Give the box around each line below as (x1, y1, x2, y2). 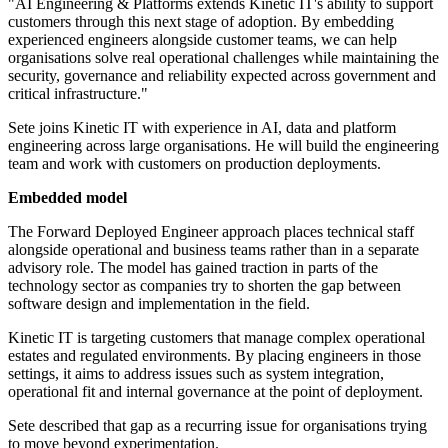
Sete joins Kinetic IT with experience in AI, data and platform (8, 119, 396, 137)
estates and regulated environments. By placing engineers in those (8, 347, 421, 365)
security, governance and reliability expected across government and (8, 67, 436, 85)
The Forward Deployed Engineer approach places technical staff (8, 223, 414, 241)
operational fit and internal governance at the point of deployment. (8, 383, 423, 401)
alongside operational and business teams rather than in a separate (8, 241, 419, 259)
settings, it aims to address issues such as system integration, (8, 365, 384, 383)
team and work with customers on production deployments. (8, 155, 381, 173)
